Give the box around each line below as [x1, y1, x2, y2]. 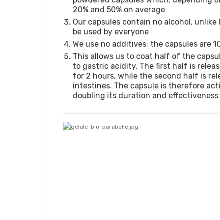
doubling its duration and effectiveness [73, 90, 219, 100]
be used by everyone [73, 27, 149, 36]
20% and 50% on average [73, 4, 165, 14]
